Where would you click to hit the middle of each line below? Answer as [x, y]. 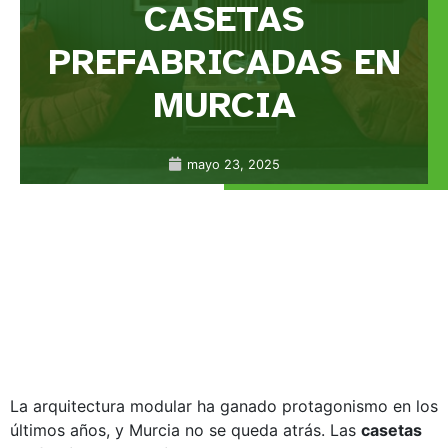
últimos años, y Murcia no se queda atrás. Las [185, 429]
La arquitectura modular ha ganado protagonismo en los [224, 405]
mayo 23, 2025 [233, 164]
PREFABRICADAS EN [224, 61]
